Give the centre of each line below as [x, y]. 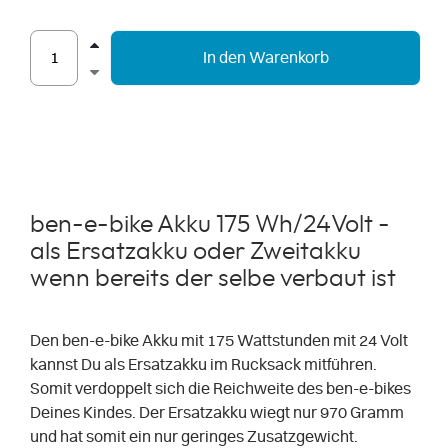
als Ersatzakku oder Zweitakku [195, 252]
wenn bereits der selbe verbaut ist [213, 279]
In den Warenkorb [265, 58]
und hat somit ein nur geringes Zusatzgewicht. [194, 437]
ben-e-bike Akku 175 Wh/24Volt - [210, 225]
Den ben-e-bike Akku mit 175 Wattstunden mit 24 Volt [219, 341]
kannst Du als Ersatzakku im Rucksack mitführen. [203, 365]
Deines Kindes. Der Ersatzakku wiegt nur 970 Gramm [217, 413]
